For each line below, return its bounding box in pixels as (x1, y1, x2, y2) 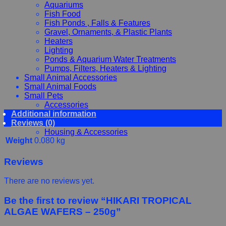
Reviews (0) (11, 118, 55, 127)
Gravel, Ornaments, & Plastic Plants (44, 27, 172, 36)
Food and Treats (44, 118, 103, 127)
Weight (6, 136, 32, 145)
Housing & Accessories (44, 127, 128, 136)
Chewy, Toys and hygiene (44, 109, 136, 118)
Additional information (11, 109, 96, 118)
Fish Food (44, 9, 81, 18)
